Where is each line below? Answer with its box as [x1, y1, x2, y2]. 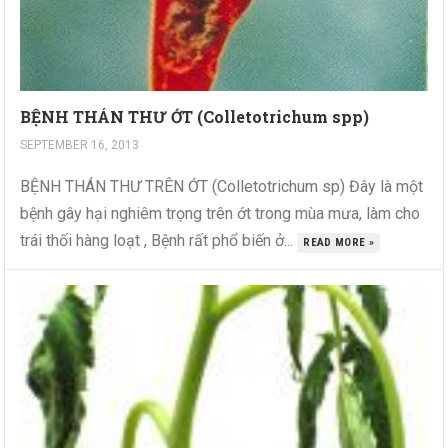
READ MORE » [303, 236, 375, 250]
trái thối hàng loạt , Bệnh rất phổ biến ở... [20, 231, 298, 251]
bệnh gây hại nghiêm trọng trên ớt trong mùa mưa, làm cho [20, 204, 421, 224]
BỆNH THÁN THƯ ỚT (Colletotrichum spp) [20, 106, 370, 128]
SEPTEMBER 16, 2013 [20, 138, 140, 153]
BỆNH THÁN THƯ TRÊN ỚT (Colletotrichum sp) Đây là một [20, 177, 424, 197]
